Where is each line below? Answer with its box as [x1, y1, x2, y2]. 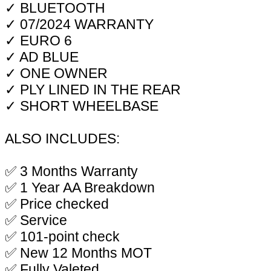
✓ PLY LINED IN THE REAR [5, 81, 181, 97]
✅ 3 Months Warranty [5, 163, 138, 179]
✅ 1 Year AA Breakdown [5, 179, 155, 195]
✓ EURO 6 [5, 32, 72, 48]
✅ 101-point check [5, 228, 120, 244]
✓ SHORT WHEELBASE [5, 97, 158, 114]
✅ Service [5, 212, 67, 228]
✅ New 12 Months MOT [5, 244, 152, 261]
